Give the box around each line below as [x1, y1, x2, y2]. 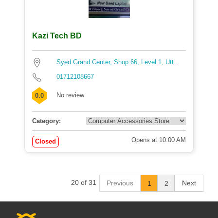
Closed [35, 138, 56, 145]
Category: [32, 117, 61, 125]
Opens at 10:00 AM [131, 136, 186, 144]
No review [56, 91, 84, 99]
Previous [107, 179, 133, 187]
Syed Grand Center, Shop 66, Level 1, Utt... [56, 58, 180, 66]
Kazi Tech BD [32, 32, 82, 40]
